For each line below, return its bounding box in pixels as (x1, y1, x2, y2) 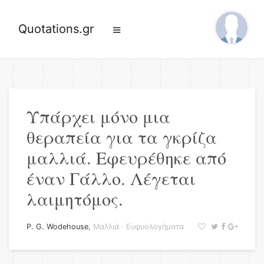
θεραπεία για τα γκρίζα (27, 125, 217, 148)
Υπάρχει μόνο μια (27, 104, 170, 128)
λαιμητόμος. (27, 187, 123, 210)
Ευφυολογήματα (126, 222, 184, 231)
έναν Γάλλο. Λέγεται (27, 166, 196, 190)
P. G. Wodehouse (27, 222, 88, 231)
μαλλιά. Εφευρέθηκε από (27, 146, 226, 169)
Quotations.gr (18, 22, 94, 36)
